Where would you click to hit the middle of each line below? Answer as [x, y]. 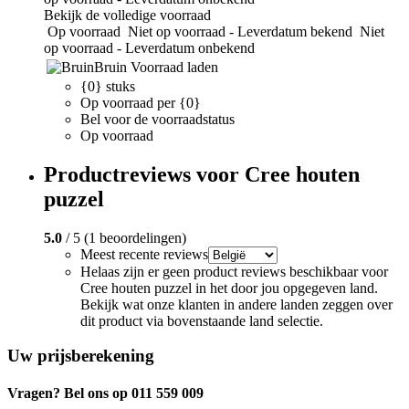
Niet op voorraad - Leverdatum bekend [240, 31]
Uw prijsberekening [81, 356]
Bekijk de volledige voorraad [127, 15]
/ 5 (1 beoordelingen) [124, 237]
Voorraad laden [174, 67]
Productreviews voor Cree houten [202, 174]
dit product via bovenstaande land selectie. [202, 320]
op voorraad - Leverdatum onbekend [149, 47]
